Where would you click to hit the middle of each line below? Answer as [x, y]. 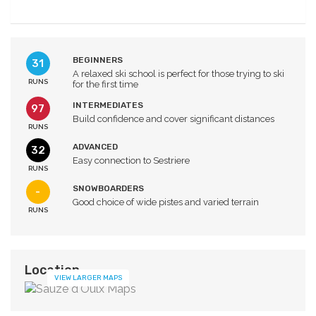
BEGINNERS [97, 60]
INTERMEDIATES [108, 105]
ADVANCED [95, 146]
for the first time [105, 84]
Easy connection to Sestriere [131, 160]
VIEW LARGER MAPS [88, 278]
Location [52, 270]
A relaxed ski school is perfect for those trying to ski [178, 73]
